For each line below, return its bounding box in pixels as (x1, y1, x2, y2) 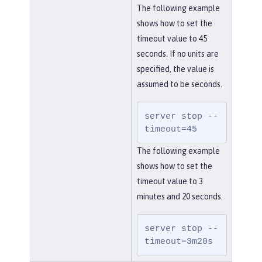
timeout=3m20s (144, 236, 213, 247)
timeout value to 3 (136, 177, 203, 187)
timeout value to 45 (136, 33, 207, 43)
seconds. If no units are (136, 49, 219, 58)
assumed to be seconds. (136, 79, 222, 89)
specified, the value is (136, 64, 214, 74)
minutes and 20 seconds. (136, 192, 223, 202)
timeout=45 (144, 123, 198, 135)
